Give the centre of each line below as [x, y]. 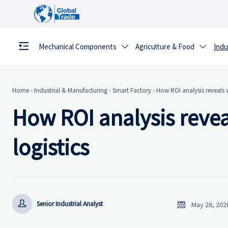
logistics [51, 147]
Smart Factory [132, 91]
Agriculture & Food [165, 47]
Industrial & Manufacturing [71, 91]
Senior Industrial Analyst [70, 204]
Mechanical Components [77, 47]
